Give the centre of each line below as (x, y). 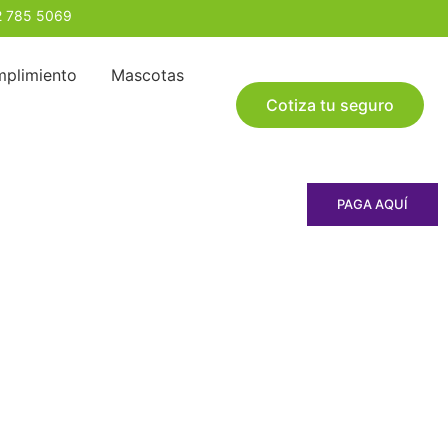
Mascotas (147, 74)
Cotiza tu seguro (330, 104)
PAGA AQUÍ (372, 203)
